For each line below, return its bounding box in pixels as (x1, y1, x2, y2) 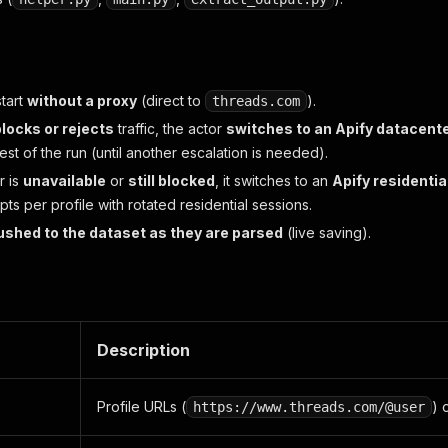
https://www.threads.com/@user (193, 399, 425, 415)
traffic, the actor (114, 120, 226, 137)
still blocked (128, 172, 215, 189)
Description (97, 340, 190, 360)
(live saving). (283, 224, 371, 241)
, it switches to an (215, 172, 332, 189)
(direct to (137, 92, 205, 109)
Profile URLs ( (97, 398, 186, 415)
